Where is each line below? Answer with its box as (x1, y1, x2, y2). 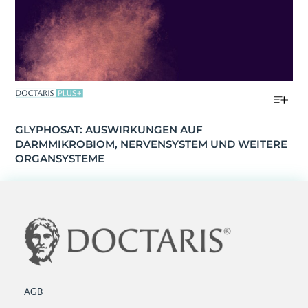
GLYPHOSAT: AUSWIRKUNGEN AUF (14, 122, 203, 136)
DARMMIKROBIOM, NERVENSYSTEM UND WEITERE (14, 137, 287, 151)
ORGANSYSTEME (14, 151, 104, 165)
